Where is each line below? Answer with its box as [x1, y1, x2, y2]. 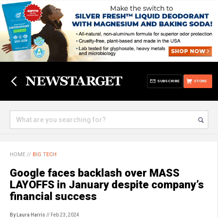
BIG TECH [33, 151, 56, 158]
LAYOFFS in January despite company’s [10, 179, 204, 191]
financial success [10, 190, 97, 202]
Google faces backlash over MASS [10, 167, 180, 179]
